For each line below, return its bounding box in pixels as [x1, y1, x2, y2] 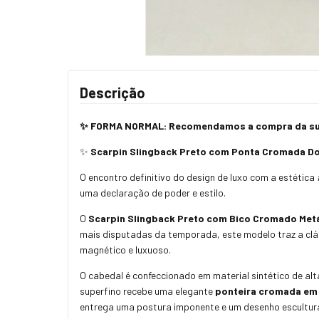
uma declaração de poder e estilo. [80, 186, 226, 199]
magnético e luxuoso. [80, 243, 171, 256]
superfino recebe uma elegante [80, 284, 215, 297]
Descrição [80, 83, 145, 101]
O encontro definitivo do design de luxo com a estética [80, 170, 317, 183]
